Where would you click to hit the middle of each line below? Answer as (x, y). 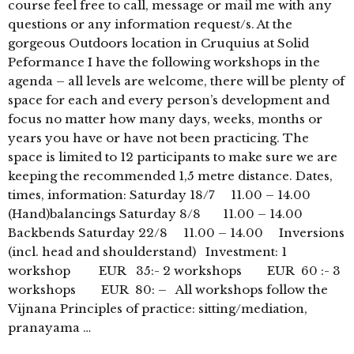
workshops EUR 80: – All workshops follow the (168, 290)
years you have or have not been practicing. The (158, 138)
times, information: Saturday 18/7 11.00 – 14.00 (166, 195)
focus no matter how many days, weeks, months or (165, 119)
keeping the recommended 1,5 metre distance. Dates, (170, 176)
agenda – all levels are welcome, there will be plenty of (176, 81)
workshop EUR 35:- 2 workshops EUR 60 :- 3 (174, 271)
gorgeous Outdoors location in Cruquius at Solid (158, 43)
